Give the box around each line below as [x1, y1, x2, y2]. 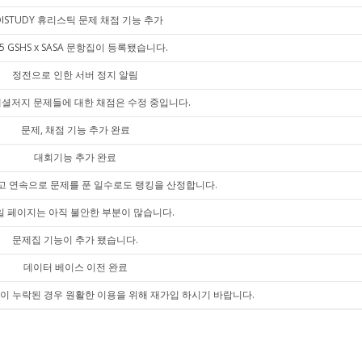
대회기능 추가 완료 [34, 150, 116, 164]
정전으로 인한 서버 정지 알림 [12, 68, 138, 82]
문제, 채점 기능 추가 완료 [20, 123, 130, 137]
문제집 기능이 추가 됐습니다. [12, 233, 138, 246]
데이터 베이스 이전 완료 [23, 260, 128, 274]
